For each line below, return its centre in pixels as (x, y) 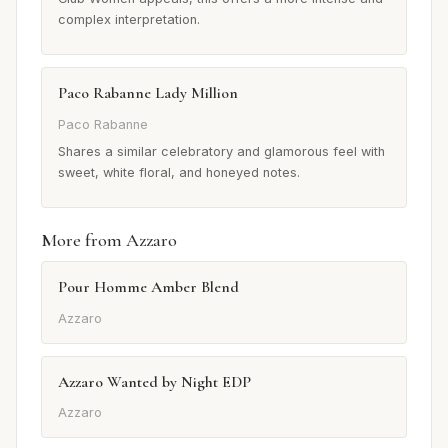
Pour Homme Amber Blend (148, 287)
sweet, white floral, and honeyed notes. (179, 173)
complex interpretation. (129, 20)
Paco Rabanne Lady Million (148, 93)
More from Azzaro (109, 240)
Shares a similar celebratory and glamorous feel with (221, 152)
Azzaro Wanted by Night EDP (154, 381)
